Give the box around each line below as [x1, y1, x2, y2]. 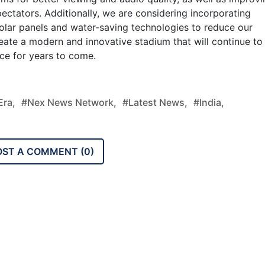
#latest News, [122, 96, 188, 108]
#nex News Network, [21, 96, 117, 108]
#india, [193, 96, 224, 108]
